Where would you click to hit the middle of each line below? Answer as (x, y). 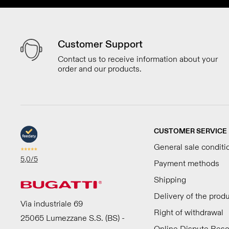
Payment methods (186, 164)
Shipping (170, 180)
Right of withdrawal (188, 213)
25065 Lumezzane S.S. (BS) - (73, 218)
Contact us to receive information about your (138, 59)
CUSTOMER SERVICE (190, 131)
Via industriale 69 (52, 204)
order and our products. (100, 69)
